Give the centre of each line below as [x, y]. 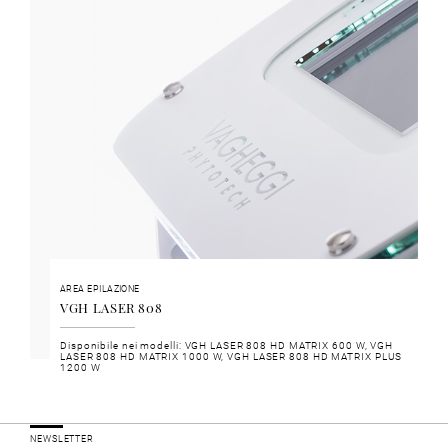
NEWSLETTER [62, 439]
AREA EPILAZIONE [100, 289]
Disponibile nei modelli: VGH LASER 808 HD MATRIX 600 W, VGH [227, 345]
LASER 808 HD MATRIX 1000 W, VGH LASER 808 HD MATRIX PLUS [231, 356]
